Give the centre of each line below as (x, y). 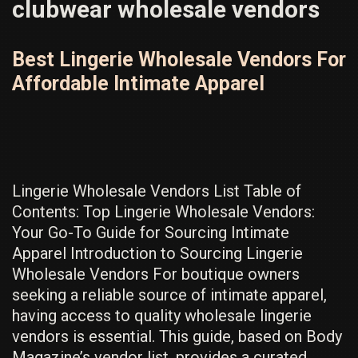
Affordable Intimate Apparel (138, 84)
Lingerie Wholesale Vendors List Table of (157, 191)
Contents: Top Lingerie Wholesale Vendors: (163, 212)
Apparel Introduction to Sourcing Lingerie (157, 253)
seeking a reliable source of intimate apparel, (169, 295)
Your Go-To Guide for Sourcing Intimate (151, 233)
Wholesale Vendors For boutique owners (156, 274)
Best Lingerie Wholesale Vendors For (179, 60)
